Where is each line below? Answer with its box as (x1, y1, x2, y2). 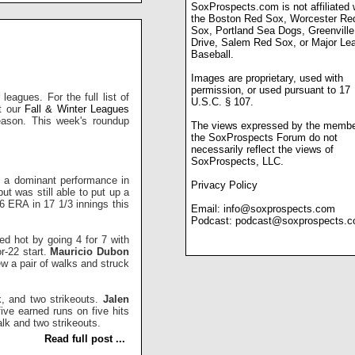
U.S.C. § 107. (191, 96, 254, 109)
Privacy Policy (191, 179, 258, 192)
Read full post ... (44, 332, 125, 345)
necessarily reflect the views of (191, 143, 334, 156)
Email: (191, 203, 223, 216)
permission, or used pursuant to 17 (191, 84, 350, 97)
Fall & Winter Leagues (25, 102, 130, 115)
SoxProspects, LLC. (191, 155, 284, 168)
